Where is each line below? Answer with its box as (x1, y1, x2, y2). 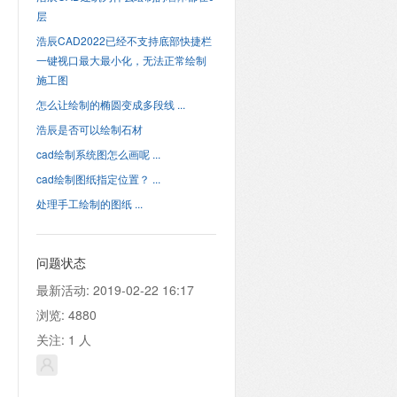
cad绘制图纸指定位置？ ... (35, 171, 160, 186)
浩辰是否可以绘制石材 (35, 121, 143, 136)
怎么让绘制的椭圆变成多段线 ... (35, 97, 185, 112)
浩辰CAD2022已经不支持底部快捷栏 (35, 33, 212, 48)
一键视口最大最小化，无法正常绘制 (35, 52, 206, 67)
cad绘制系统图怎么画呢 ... (35, 146, 160, 161)
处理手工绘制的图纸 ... (35, 196, 143, 211)
